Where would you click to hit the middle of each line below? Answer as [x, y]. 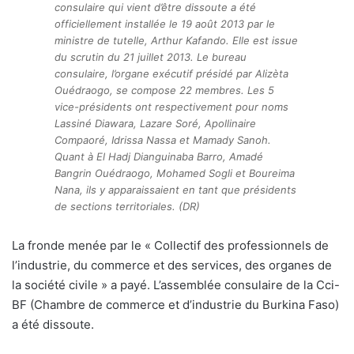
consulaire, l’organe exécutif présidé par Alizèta [171, 74]
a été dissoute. [53, 325]
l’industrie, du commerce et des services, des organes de [172, 265]
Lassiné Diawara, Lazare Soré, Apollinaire [155, 124]
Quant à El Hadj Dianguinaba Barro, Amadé [159, 157]
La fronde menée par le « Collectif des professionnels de [170, 246]
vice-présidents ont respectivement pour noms [171, 107]
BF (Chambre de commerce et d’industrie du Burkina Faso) [175, 305]
